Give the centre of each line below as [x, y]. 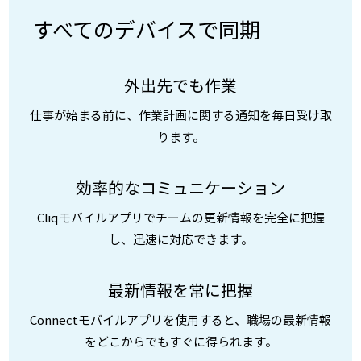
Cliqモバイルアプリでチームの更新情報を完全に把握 [180, 217]
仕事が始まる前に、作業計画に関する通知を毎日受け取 [180, 115]
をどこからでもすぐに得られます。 [180, 341]
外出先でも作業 [180, 85]
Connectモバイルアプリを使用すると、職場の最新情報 [180, 320]
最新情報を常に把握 [180, 289]
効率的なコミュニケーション [180, 187]
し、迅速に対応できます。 [180, 239]
